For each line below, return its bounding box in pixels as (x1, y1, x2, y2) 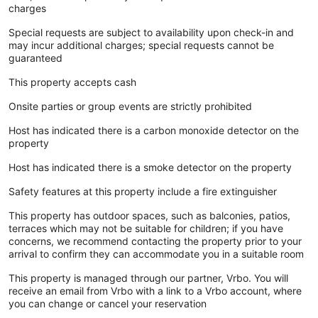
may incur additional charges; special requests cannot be (9, 38, 274, 51)
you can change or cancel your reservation (9, 297, 207, 309)
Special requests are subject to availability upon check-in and (9, 26, 294, 38)
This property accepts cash (9, 75, 136, 88)
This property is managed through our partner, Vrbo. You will (9, 271, 288, 284)
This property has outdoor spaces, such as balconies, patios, (9, 209, 290, 221)
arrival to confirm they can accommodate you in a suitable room (9, 247, 304, 260)
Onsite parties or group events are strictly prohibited (9, 99, 252, 112)
